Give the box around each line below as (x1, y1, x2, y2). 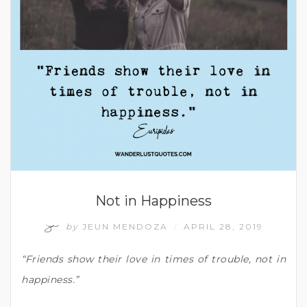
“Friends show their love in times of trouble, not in (21, 252, 286, 265)
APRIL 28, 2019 (184, 221, 263, 232)
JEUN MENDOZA (79, 221, 171, 232)
